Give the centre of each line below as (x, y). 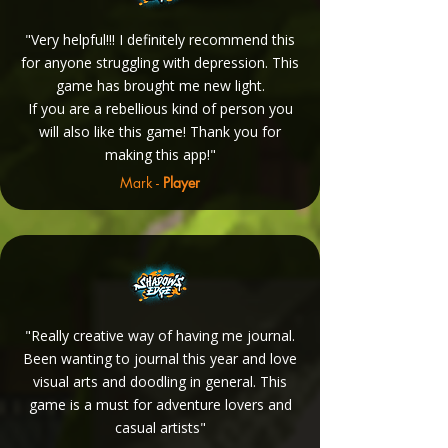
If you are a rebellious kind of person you (160, 108)
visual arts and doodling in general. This (160, 381)
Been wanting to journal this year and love (160, 358)
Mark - (141, 182)
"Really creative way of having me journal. (160, 335)
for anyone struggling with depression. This (160, 62)
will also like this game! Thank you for (160, 131)
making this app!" (160, 154)
